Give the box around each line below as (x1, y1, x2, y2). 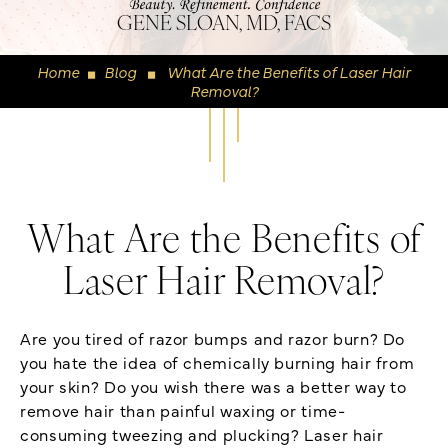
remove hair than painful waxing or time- (20, 398, 346, 421)
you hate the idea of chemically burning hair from (20, 350, 415, 373)
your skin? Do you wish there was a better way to (20, 374, 407, 397)
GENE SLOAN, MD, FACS (117, 14, 331, 35)
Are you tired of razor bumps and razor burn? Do (20, 326, 406, 349)
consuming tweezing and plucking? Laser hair (20, 422, 384, 445)
